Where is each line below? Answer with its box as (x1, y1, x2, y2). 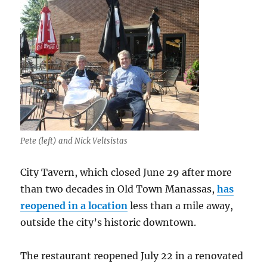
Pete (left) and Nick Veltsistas (20, 135, 128, 146)
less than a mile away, (128, 199, 234, 212)
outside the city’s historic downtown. (20, 216, 197, 228)
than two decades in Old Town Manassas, (20, 182, 218, 195)
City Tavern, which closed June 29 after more (20, 166, 232, 178)
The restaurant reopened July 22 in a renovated (20, 249, 244, 262)
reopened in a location (20, 199, 128, 212)
